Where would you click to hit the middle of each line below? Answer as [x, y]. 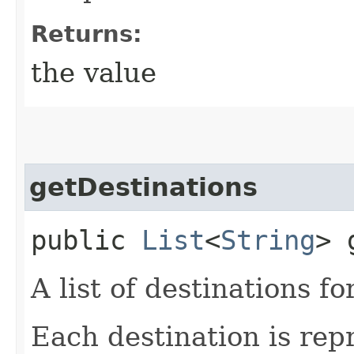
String [268, 240]
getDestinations [143, 187]
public [86, 240]
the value [94, 72]
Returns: [87, 34]
